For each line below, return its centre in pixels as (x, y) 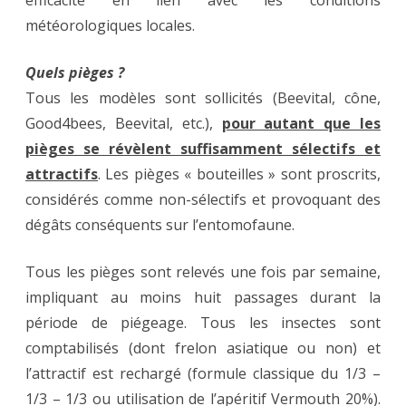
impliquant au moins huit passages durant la (203, 297)
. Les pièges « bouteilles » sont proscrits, (239, 174)
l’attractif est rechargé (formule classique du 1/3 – (203, 373)
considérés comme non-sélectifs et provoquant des (203, 199)
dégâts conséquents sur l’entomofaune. (160, 224)
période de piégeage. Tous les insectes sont (203, 322)
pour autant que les (301, 123)
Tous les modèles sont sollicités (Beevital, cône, (203, 97)
